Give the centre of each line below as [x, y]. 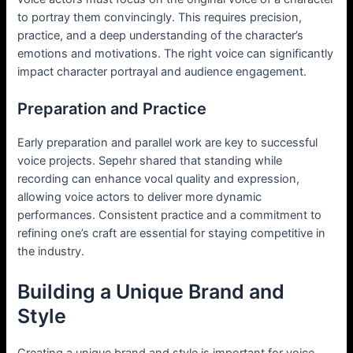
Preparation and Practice [112, 109]
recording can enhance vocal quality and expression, [159, 179]
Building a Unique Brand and [151, 291]
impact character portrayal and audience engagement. [162, 71]
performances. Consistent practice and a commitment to [170, 216]
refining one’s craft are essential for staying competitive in [172, 234]
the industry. [51, 252]
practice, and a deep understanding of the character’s [161, 35]
